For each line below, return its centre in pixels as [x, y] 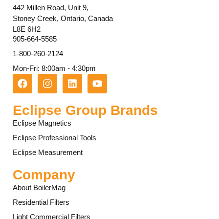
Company [44, 175]
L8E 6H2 [26, 29]
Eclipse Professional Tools [54, 138]
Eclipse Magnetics [42, 123]
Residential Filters [41, 202]
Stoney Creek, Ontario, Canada [63, 18]
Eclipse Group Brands [85, 110]
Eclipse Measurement [47, 153]
